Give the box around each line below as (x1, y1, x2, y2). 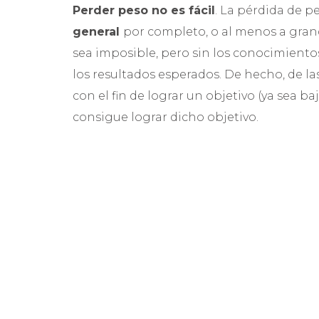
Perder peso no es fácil (73, 4, 215, 17)
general (73, 25, 123, 38)
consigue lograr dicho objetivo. (73, 110, 261, 124)
